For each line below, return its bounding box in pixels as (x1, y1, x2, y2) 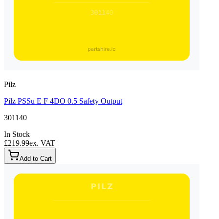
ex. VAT (29, 138, 55, 147)
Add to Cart (20, 154, 52, 162)
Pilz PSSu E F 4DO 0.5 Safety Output (4, 96, 122, 105)
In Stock (4, 130, 30, 138)
